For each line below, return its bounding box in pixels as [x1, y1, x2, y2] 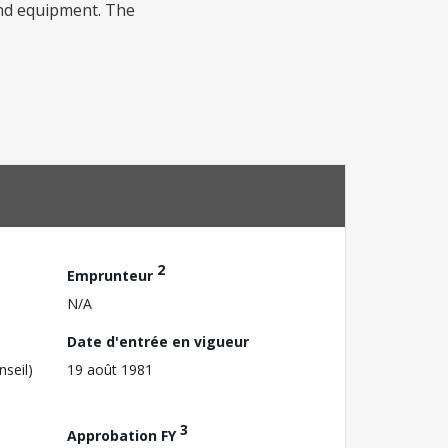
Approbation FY [67, 425, 180, 445]
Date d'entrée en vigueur [67, 331, 249, 351]
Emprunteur [67, 265, 157, 285]
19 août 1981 [67, 359, 153, 379]
